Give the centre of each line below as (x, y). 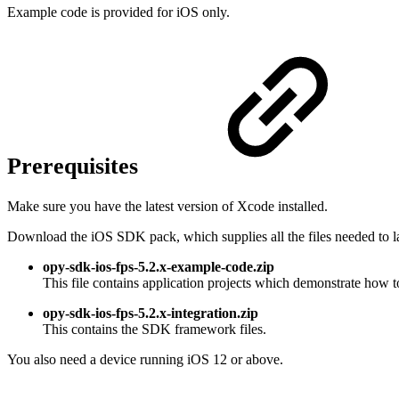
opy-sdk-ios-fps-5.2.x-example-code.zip (159, 267)
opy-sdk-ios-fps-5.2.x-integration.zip (151, 313)
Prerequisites (76, 166)
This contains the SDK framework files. (155, 330)
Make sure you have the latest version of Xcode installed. (167, 207)
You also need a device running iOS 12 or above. (145, 360)
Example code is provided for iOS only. (118, 12)
